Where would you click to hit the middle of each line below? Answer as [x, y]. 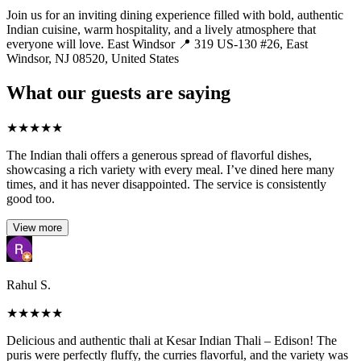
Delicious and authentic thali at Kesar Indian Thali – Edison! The [172, 340]
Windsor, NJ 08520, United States [93, 58]
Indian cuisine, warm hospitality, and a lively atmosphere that [161, 29]
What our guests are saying [118, 92]
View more [37, 227]
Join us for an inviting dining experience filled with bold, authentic [175, 15]
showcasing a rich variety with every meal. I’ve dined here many [170, 169]
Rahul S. [29, 284]
